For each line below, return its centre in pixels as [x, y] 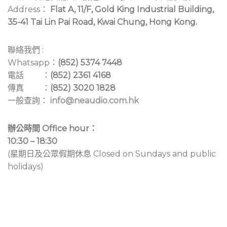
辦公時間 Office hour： [52, 129]
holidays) [26, 167]
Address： [29, 10]
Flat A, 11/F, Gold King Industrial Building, [132, 10]
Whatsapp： [33, 63]
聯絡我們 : [26, 50]
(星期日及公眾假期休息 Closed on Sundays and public [112, 154]
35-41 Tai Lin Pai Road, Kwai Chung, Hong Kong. [102, 22]
